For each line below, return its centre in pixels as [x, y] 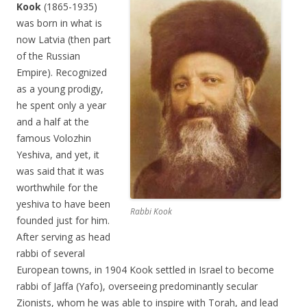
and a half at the [53, 122]
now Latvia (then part [64, 40]
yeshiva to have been [63, 204]
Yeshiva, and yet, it [58, 155]
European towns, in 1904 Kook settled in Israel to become [145, 270]
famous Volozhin [54, 138]
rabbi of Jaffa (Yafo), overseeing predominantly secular [137, 286]
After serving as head [63, 237]
